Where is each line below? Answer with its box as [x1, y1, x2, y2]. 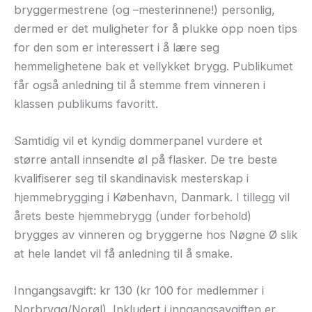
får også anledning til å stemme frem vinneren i [14, 77, 265, 92]
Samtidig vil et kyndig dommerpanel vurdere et [14, 134, 263, 148]
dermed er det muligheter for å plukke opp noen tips [14, 21, 297, 36]
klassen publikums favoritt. [14, 96, 158, 111]
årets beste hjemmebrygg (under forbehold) [14, 209, 251, 224]
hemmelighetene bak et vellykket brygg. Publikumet [14, 58, 293, 73]
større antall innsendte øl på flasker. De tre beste [14, 153, 277, 167]
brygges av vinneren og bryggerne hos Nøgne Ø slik [14, 228, 297, 242]
